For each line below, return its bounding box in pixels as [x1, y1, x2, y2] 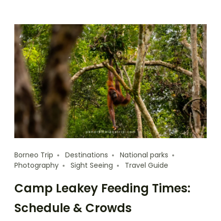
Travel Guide [125, 160, 168, 171]
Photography [14, 160, 59, 171]
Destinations [65, 150, 108, 160]
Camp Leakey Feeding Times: [14, 180, 190, 197]
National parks [120, 150, 168, 160]
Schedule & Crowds [14, 200, 132, 217]
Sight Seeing [71, 160, 113, 171]
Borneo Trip [14, 150, 53, 160]
